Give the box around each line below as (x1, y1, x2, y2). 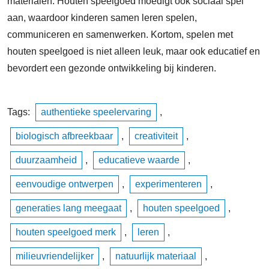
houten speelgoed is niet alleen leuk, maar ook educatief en (7, 46, 260, 56)
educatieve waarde (98, 155, 180, 165)
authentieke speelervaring (41, 107, 151, 117)
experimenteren (135, 179, 202, 189)
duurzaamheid (16, 155, 77, 165)
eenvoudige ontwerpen (16, 179, 113, 189)
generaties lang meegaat (16, 203, 121, 213)
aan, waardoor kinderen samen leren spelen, (7, 13, 197, 23)
